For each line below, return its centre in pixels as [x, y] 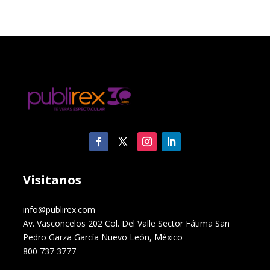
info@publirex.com [59, 210]
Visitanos [52, 180]
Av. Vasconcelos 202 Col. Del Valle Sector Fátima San [127, 224]
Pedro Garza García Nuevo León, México [103, 237]
